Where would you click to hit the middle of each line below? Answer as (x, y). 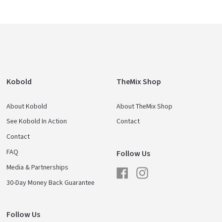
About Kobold (27, 106)
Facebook (142, 169)
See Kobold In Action (37, 122)
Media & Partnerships (38, 167)
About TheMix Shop (144, 106)
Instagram (162, 169)
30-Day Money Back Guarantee (51, 183)
